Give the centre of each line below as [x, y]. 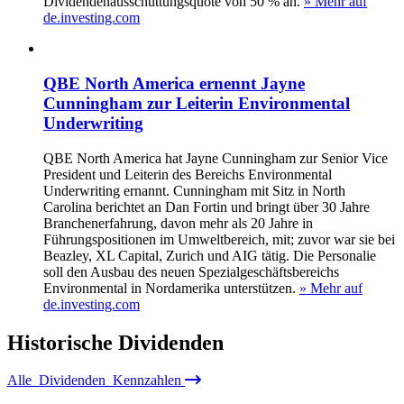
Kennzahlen [145, 381]
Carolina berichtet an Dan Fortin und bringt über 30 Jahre [207, 207]
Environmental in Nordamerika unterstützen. [170, 288]
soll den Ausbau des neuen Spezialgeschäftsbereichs [191, 271]
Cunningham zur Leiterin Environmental [197, 103]
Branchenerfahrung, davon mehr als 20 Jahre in [178, 223]
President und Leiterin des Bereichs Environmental [188, 174]
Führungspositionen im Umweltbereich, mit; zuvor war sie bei [219, 239]
